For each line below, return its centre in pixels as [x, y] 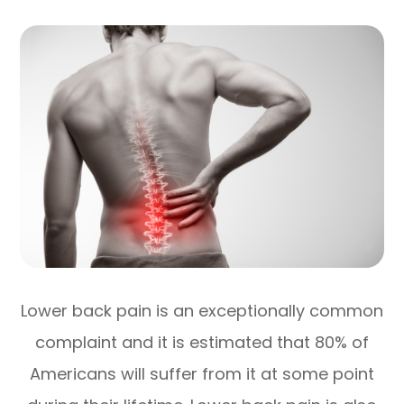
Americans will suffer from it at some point [202, 373]
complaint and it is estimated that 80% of [202, 342]
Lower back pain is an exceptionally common [202, 310]
